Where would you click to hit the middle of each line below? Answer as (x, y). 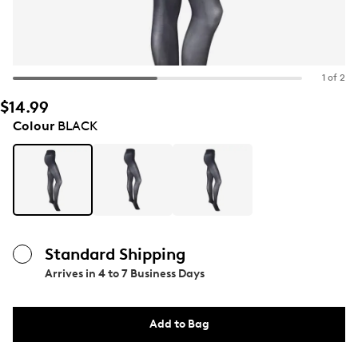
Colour (34, 126)
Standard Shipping (115, 254)
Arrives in (72, 274)
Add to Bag (179, 324)
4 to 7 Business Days (151, 274)
